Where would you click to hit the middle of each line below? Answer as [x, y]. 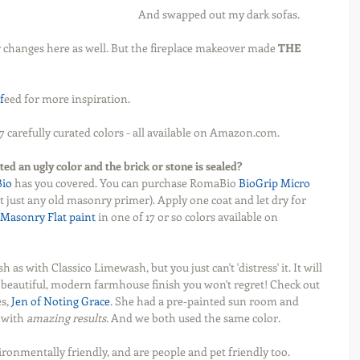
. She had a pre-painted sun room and [206, 301]
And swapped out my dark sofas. [219, 14]
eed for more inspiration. [67, 98]
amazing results [66, 318]
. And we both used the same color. [194, 318]
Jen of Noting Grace [61, 301]
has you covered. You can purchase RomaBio [127, 183]
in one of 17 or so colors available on [188, 217]
